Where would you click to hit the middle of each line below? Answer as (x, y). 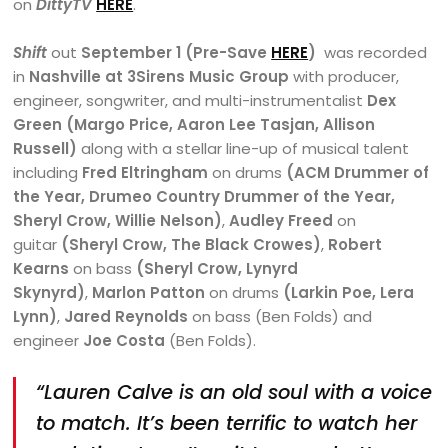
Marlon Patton (149, 293)
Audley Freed (281, 221)
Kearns (41, 269)
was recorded (372, 53)
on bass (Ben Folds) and (280, 317)
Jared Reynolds (126, 317)
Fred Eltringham (147, 173)
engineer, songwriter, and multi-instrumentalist (190, 101)
